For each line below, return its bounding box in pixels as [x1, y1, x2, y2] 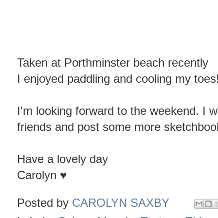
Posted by [17, 196, 72, 210]
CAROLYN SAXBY [72, 196, 169, 210]
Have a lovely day [17, 152, 108, 165]
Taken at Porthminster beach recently [17, 55, 208, 69]
